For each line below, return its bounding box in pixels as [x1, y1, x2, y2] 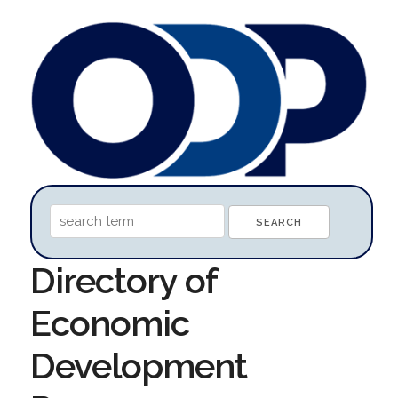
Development [29, 344, 247, 386]
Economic [29, 301, 189, 344]
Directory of [29, 259, 217, 301]
